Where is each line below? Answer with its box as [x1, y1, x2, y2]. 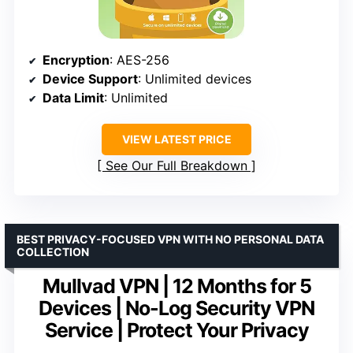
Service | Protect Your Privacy [44, 318, 309, 342]
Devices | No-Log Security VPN [39, 295, 314, 320]
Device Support [43, 70, 138, 87]
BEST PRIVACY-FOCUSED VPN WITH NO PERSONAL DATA [17, 232, 324, 246]
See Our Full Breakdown [106, 157, 247, 173]
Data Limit [43, 89, 104, 106]
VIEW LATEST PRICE [121, 132, 232, 146]
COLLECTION [17, 244, 89, 258]
